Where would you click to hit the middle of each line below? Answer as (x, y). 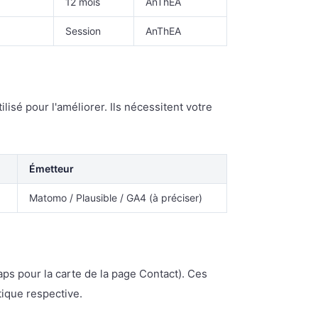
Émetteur (51, 169)
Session (83, 31)
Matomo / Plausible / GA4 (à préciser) (116, 198)
